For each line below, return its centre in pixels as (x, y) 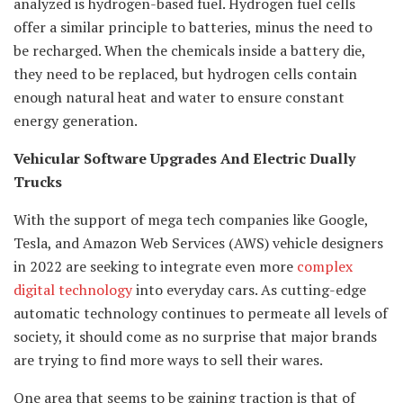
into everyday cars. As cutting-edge (249, 290)
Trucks (38, 182)
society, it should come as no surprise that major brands (195, 337)
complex (323, 267)
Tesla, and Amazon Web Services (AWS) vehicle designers (198, 243)
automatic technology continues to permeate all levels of (201, 313)
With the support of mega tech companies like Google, (191, 220)
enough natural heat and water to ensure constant (179, 98)
